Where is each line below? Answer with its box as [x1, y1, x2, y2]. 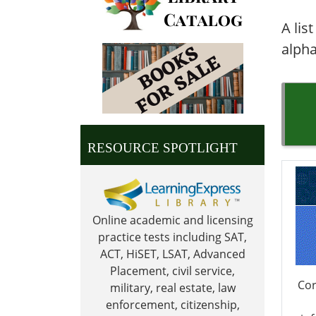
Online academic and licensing [92, 212, 253, 228]
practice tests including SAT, [98, 229, 247, 245]
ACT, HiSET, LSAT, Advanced [99, 245, 245, 262]
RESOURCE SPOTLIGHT [87, 140, 238, 156]
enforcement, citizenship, [105, 296, 240, 312]
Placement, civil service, [110, 262, 235, 279]
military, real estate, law [109, 279, 236, 296]
